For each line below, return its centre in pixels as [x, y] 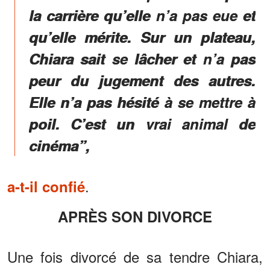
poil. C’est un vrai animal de [142, 123]
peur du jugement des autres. [142, 80]
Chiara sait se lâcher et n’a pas [142, 58]
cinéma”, [59, 145]
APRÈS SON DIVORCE [140, 216]
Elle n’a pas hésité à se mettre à [142, 102]
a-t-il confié [46, 186]
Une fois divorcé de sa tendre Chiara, [135, 256]
